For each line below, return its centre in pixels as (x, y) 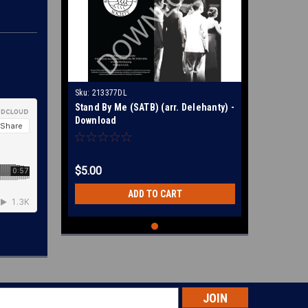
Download (96, 120)
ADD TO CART (155, 194)
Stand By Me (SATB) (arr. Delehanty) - (154, 107)
